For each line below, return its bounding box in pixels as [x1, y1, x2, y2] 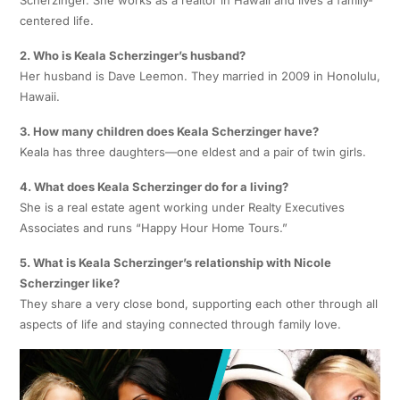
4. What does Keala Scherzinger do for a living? [19, 179, 288, 195]
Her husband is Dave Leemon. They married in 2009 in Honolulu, [19, 69, 380, 84]
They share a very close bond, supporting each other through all [19, 296, 378, 312]
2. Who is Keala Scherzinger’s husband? [19, 48, 246, 63]
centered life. [19, 13, 94, 29]
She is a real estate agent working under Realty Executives [19, 200, 345, 215]
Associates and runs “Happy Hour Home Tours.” [19, 221, 287, 236]
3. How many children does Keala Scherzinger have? [19, 124, 319, 139]
